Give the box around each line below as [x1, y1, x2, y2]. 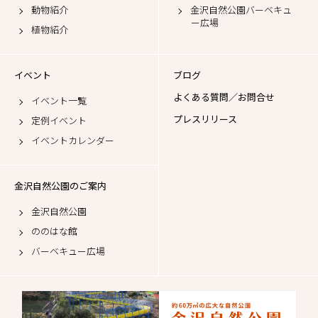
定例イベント [31, 114, 87, 127]
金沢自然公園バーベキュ [190, 3, 292, 16]
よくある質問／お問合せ [173, 90, 275, 104]
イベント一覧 [31, 94, 87, 107]
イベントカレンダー [31, 133, 114, 147]
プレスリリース [173, 112, 237, 126]
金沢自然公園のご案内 [14, 179, 106, 192]
